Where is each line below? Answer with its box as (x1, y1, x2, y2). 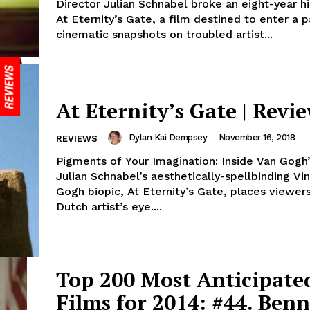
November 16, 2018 (218, 132, 295, 143)
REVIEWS (56, 134, 98, 145)
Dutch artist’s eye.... (56, 200, 162, 214)
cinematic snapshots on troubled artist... (56, 27, 273, 41)
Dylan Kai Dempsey (128, 132, 207, 143)
